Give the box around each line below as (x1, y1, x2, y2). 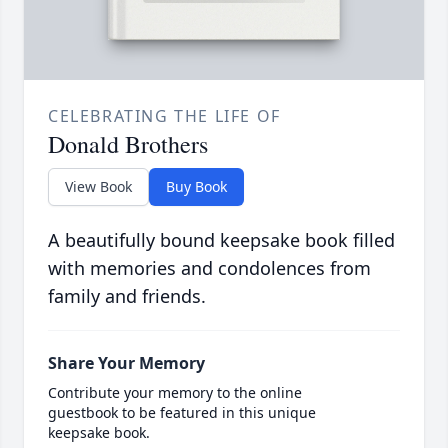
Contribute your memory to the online (48, 383, 302, 403)
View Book (65, 177, 132, 197)
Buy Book (166, 177, 227, 197)
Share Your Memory (48, 352, 205, 375)
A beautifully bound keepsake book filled (48, 228, 395, 253)
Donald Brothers (48, 128, 208, 161)
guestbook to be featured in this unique (48, 403, 316, 423)
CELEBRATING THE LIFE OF (48, 105, 281, 128)
